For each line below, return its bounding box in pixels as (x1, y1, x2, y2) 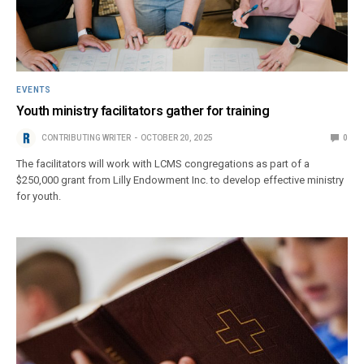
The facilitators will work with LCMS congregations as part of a (16, 157, 310, 170)
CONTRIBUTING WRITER (41, 132, 131, 142)
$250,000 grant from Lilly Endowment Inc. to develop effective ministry (16, 173, 344, 186)
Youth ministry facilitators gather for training (16, 102, 270, 119)
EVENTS (16, 84, 50, 94)
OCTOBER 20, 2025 (141, 132, 213, 142)
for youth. (16, 189, 62, 202)
